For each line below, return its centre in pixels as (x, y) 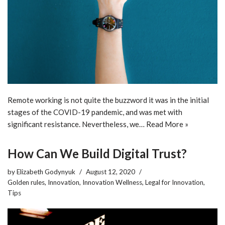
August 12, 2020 (110, 172)
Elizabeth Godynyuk (46, 172)
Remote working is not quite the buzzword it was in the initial (108, 100)
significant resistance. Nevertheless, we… (77, 124)
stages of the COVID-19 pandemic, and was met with (95, 112)
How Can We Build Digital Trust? (97, 153)
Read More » (167, 124)
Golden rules (26, 182)
